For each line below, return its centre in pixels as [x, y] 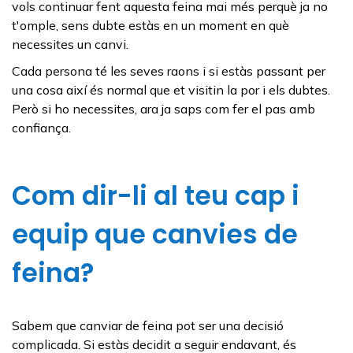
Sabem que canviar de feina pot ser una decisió [148, 325]
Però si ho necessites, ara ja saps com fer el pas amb [163, 108]
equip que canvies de [155, 234]
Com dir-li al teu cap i [156, 195]
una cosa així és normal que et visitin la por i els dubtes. [171, 89]
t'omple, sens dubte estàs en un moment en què [150, 25]
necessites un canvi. [70, 44]
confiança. [41, 127]
